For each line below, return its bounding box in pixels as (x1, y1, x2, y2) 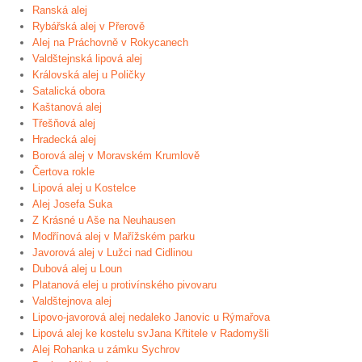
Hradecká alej (32, 133, 96, 145)
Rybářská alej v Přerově (32, 20, 145, 32)
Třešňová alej (32, 117, 95, 129)
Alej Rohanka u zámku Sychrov (32, 343, 180, 356)
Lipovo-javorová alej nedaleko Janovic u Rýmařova (32, 311, 270, 323)
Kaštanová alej (32, 101, 102, 113)
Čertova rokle (32, 166, 95, 178)
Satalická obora (32, 85, 105, 97)
